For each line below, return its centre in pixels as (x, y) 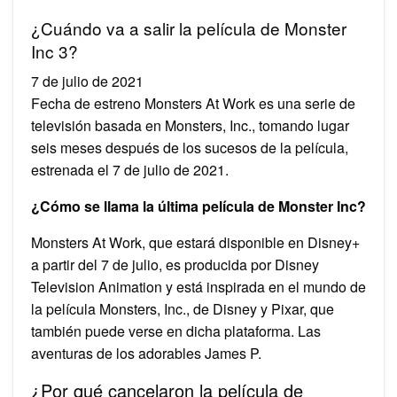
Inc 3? (54, 51)
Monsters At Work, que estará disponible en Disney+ (195, 242)
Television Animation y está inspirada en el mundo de (198, 286)
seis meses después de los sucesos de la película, (190, 147)
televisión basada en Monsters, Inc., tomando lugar (190, 125)
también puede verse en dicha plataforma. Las (176, 331)
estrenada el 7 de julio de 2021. (130, 169)
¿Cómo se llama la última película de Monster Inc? (198, 206)
